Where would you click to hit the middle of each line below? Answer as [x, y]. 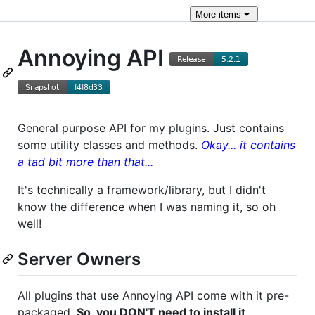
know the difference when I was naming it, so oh [147, 206]
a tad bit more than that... [85, 161]
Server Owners [79, 259]
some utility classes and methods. [109, 144]
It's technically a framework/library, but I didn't [142, 189]
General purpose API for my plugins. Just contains [151, 128]
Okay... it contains [248, 144]
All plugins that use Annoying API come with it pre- [153, 295]
